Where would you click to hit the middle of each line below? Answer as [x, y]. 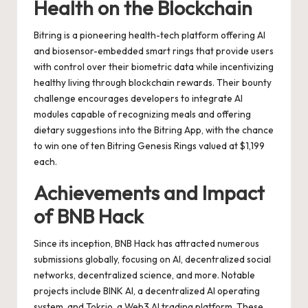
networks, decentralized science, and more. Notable [144, 275]
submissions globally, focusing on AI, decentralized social [152, 259]
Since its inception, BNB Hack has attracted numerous [146, 243]
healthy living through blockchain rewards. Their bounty [153, 82]
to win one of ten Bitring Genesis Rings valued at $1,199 [149, 145]
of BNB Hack [89, 216]
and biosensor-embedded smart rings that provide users [154, 51]
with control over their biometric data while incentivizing [154, 66]
